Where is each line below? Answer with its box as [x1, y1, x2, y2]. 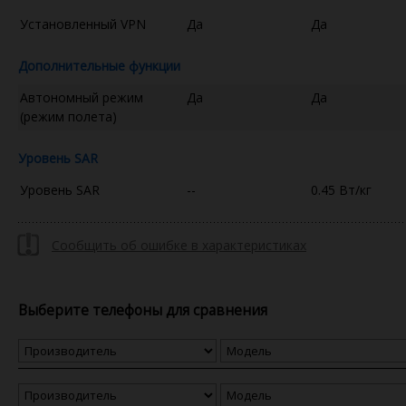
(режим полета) [20, 107, 117, 125]
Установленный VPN [20, 14, 146, 33]
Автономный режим [20, 88, 143, 106]
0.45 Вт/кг [311, 180, 372, 198]
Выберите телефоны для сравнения [18, 299, 267, 320]
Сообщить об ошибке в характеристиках [52, 236, 306, 254]
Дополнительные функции [18, 56, 180, 74]
